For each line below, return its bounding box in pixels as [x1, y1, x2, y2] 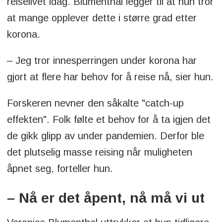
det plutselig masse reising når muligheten [6, 146, 192, 158]
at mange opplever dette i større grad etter [6, 12, 197, 23]
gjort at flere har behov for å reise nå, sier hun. [6, 71, 214, 82]
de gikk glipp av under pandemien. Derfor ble [6, 130, 204, 141]
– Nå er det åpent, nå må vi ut [6, 190, 205, 206]
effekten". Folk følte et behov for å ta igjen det [6, 113, 211, 125]
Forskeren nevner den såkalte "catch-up [6, 97, 184, 109]
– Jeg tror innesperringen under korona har [6, 55, 197, 66]
